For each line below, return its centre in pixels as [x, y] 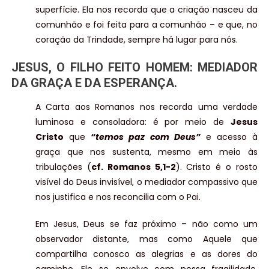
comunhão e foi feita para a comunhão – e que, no [147, 25]
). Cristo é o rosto [217, 167]
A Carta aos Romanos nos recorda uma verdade [147, 107]
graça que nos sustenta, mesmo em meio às [147, 152]
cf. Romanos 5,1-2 [133, 167]
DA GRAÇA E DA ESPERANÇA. [94, 83]
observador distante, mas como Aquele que [147, 239]
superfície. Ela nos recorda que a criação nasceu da [147, 10]
